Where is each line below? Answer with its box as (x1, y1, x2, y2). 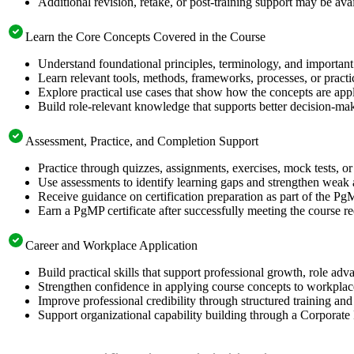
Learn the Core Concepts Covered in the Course (25, 29, 265, 43)
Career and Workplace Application (25, 238, 198, 252)
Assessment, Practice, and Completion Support (25, 134, 258, 148)
